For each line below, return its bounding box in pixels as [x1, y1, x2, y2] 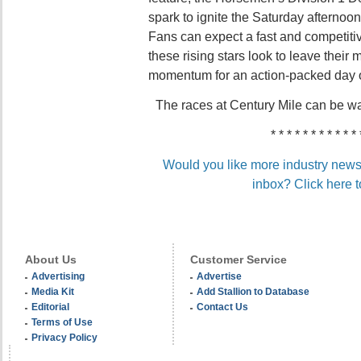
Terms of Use [31, 317, 93, 327]
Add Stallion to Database [197, 286, 309, 297]
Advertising [31, 271, 85, 281]
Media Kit [31, 286, 74, 297]
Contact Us [197, 301, 248, 312]
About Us [25, 253, 77, 266]
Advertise [197, 271, 242, 281]
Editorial [31, 301, 69, 312]
